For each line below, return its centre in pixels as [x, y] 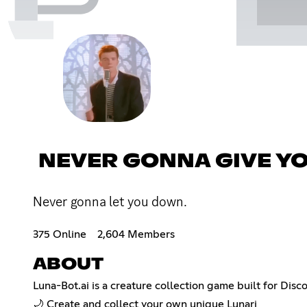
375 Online [60, 234]
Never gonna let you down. [110, 201]
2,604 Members [136, 234]
